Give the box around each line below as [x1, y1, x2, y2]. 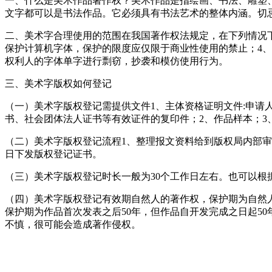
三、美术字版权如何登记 [5, 78, 112, 89]
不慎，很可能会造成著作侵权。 [5, 219, 141, 229]
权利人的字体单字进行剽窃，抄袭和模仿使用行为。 [5, 55, 228, 66]
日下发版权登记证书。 [5, 148, 102, 159]
